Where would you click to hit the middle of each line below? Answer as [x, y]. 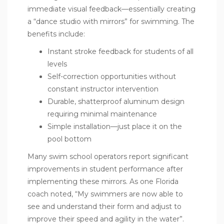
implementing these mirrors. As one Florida [103, 181]
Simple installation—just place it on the [115, 126]
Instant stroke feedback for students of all [120, 51]
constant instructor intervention [103, 89]
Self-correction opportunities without [112, 76]
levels [57, 64]
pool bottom [69, 139]
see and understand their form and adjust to [104, 206]
